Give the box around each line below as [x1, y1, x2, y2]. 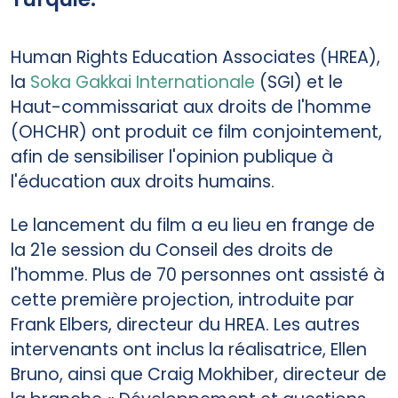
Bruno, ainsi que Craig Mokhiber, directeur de [11, 362, 386, 386]
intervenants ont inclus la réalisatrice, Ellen [11, 337, 367, 362]
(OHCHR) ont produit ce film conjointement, [11, 119, 382, 144]
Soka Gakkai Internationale [30, 69, 255, 94]
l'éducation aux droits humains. [11, 169, 275, 194]
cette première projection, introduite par [11, 287, 354, 312]
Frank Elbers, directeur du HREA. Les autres [11, 312, 360, 337]
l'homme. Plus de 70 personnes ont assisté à [11, 262, 385, 287]
